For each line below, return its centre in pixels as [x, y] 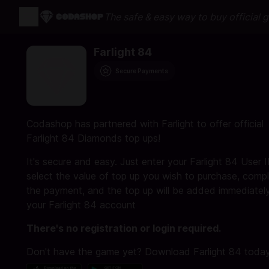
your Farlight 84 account [81, 205]
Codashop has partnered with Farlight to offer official [145, 124]
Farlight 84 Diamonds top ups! [93, 138]
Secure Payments [142, 71]
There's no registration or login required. [124, 228]
